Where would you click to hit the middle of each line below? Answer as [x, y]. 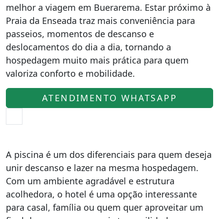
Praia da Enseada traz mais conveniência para [100, 21]
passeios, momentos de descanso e [80, 34]
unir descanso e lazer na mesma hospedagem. [102, 168]
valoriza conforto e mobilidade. [70, 73]
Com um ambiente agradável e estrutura [90, 181]
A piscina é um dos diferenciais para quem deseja [109, 154]
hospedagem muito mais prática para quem [97, 60]
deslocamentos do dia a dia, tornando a [88, 47]
